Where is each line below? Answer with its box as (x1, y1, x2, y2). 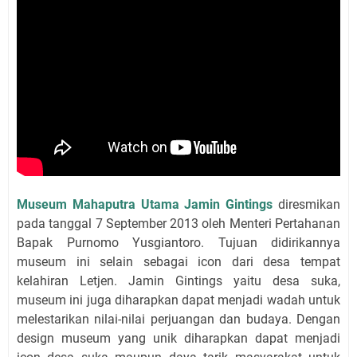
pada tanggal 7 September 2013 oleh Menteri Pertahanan (17, 215, 340, 231)
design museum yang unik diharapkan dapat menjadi (17, 330, 340, 346)
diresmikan (273, 196, 341, 212)
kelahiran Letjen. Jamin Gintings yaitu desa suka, (17, 273, 340, 288)
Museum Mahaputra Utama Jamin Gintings (17, 196, 273, 212)
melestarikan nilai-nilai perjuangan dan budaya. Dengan (17, 311, 340, 327)
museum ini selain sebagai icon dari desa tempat (17, 253, 340, 269)
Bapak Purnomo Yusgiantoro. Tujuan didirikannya (17, 234, 340, 250)
